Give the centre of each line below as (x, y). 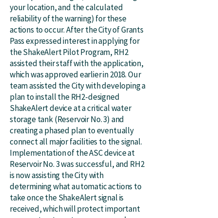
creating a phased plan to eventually (72, 130)
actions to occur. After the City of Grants (77, 30)
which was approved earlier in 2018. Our (75, 74)
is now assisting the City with (57, 175)
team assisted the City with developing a (78, 86)
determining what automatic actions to (76, 186)
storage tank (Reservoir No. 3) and (67, 119)
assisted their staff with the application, (77, 63)
